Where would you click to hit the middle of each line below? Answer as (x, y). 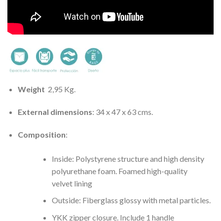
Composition (41, 134)
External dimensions (55, 111)
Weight (33, 89)
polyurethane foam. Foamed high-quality (119, 171)
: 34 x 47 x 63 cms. (122, 111)
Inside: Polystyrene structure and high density (128, 158)
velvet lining (72, 183)
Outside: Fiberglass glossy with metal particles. (131, 200)
